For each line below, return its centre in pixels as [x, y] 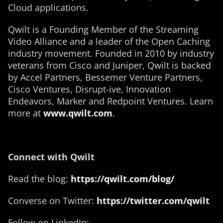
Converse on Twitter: [52, 201]
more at [26, 113]
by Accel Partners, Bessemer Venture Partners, [105, 77]
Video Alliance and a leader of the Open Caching [109, 41]
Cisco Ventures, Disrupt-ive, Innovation [89, 89]
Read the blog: [39, 179]
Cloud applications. [48, 7]
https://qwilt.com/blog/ [122, 179]
